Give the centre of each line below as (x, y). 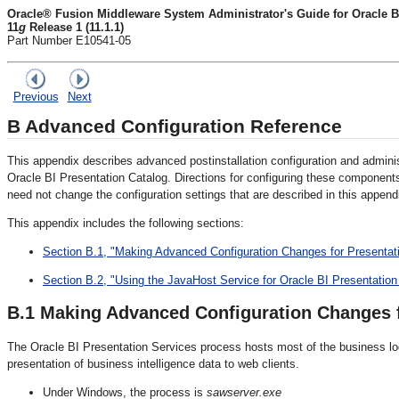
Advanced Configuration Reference (181, 127)
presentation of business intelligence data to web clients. (153, 363)
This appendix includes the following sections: (126, 223)
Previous (36, 97)
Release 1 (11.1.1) (75, 27)
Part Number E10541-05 (69, 41)
